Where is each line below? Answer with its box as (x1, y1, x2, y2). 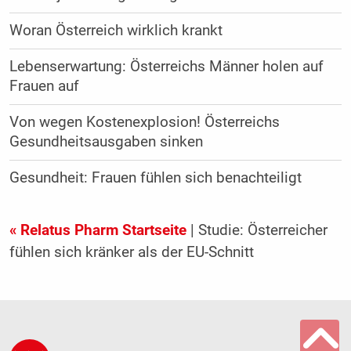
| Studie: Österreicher (186, 222, 327, 240)
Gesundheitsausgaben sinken (9, 133, 203, 151)
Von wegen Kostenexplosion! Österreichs (9, 114, 280, 132)
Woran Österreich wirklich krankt (9, 22, 223, 40)
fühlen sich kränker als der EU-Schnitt (9, 244, 254, 262)
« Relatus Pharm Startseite (9, 222, 186, 240)
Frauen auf (9, 78, 79, 96)
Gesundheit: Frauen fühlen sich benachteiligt (9, 169, 302, 187)
